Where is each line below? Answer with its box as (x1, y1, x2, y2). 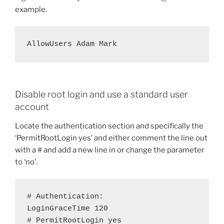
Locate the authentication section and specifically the (15, 121, 203, 130)
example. (15, 4, 47, 14)
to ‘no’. (15, 157, 37, 166)
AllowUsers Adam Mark (27, 40, 117, 49)
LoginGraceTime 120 (27, 204, 108, 213)
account (15, 101, 49, 112)
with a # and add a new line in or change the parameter (15, 145, 204, 154)
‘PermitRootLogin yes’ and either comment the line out (15, 133, 207, 142)
